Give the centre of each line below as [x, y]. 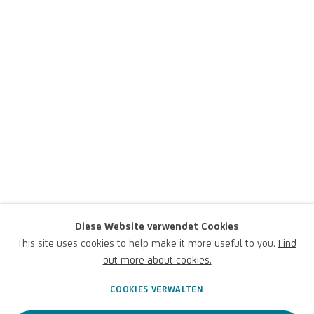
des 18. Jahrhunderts [156, 214]
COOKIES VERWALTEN [157, 289]
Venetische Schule [137, 183]
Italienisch [39, 252]
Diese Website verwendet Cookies [157, 226]
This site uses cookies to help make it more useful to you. [148, 243]
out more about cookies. [157, 259]
